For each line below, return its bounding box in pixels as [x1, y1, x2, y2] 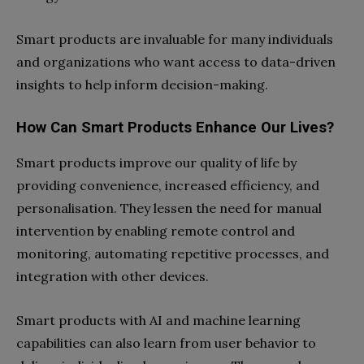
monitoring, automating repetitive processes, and [16, 245, 329, 262]
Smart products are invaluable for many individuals [16, 31, 333, 47]
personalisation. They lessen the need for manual [16, 200, 322, 216]
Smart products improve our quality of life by [16, 154, 297, 171]
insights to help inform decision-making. [16, 76, 268, 93]
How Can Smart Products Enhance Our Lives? [16, 119, 338, 136]
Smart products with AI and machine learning [16, 312, 301, 328]
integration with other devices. [16, 268, 209, 284]
